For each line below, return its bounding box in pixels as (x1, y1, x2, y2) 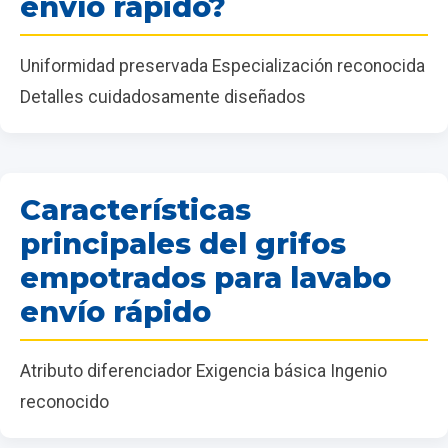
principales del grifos (20, 225, 346, 261)
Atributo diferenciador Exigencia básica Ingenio (20, 360, 387, 381)
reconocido (20, 391, 109, 412)
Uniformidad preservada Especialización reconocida (20, 55, 425, 76)
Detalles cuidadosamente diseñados (20, 86, 306, 107)
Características (20, 191, 251, 227)
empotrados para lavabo (20, 259, 391, 295)
